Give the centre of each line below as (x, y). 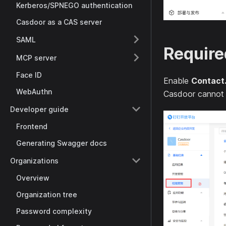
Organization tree (47, 194)
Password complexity (54, 211)
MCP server (36, 58)
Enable (177, 80)
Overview (33, 178)
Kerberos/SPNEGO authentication (74, 5)
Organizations (34, 160)
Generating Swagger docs (62, 143)
